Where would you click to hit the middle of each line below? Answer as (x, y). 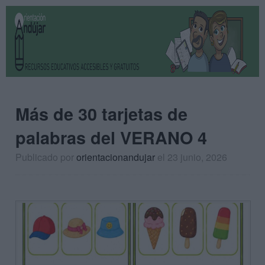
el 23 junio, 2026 (192, 157)
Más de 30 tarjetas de (101, 114)
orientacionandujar (116, 157)
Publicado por (46, 157)
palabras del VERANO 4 (111, 138)
